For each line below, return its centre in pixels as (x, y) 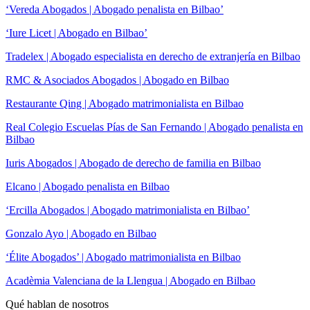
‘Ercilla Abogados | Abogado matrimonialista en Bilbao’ (128, 210)
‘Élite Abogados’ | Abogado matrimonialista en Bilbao (123, 257)
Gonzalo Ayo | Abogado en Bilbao (81, 233)
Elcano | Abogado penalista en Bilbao (88, 186)
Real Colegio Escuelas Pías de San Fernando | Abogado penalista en (154, 127)
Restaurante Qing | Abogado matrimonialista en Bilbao (125, 103)
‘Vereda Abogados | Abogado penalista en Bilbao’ (115, 9)
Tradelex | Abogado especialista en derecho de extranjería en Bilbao (153, 56)
